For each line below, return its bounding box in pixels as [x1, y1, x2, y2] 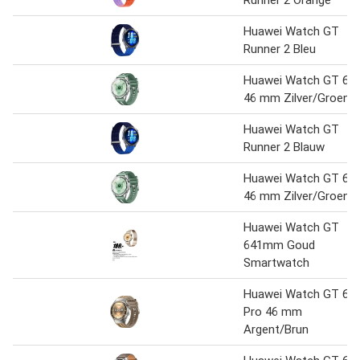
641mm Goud [243, 238, 315, 252]
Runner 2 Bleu [243, 42, 316, 56]
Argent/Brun [243, 322, 309, 337]
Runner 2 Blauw [243, 140, 325, 154]
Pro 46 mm [243, 305, 302, 319]
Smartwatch [243, 256, 309, 270]
